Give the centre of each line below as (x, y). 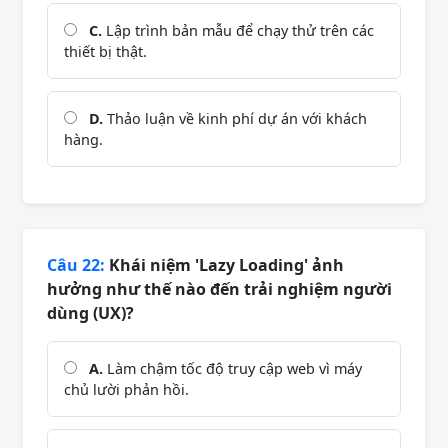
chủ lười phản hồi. (126, 389)
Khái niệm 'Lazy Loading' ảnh (224, 264)
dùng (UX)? (90, 312)
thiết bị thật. (105, 51)
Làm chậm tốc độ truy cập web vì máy (232, 368)
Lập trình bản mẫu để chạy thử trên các (238, 30)
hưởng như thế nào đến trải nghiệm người (219, 288)
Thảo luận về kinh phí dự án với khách (235, 118)
